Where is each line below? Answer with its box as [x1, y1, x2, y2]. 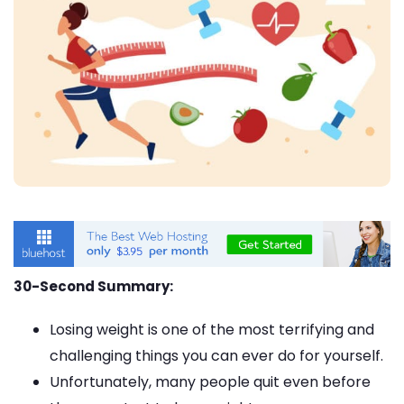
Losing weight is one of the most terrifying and [50, 319, 374, 341]
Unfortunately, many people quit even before [50, 372, 371, 393]
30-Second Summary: [14, 277, 173, 297]
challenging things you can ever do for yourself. [50, 345, 383, 367]
